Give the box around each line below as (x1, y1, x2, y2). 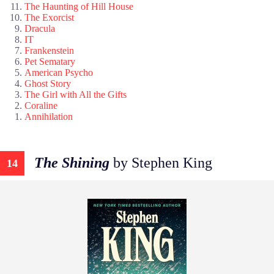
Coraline (24, 100, 57, 111)
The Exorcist (24, 12, 74, 23)
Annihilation (24, 111, 73, 122)
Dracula (24, 23, 55, 34)
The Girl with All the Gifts (24, 89, 127, 100)
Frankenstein (24, 45, 74, 56)
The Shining (34, 155, 109, 171)
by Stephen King (109, 155, 212, 171)
